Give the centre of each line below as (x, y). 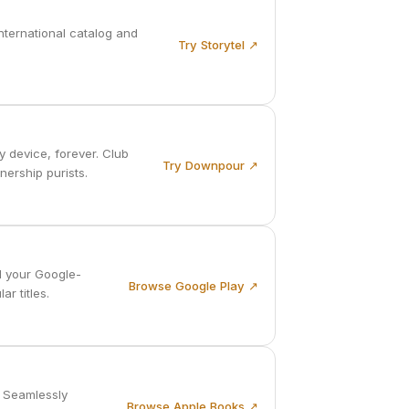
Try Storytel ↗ (218, 44)
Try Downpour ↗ (210, 165)
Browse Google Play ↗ (194, 285)
